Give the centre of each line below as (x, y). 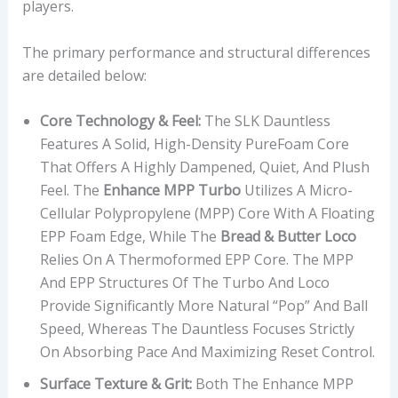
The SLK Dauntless (265, 121)
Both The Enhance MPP (272, 384)
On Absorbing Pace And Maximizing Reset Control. (207, 352)
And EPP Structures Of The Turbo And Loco (184, 283)
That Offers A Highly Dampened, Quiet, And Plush (204, 167)
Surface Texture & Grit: (115, 384)
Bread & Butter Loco (288, 237)
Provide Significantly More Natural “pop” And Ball (203, 306)
